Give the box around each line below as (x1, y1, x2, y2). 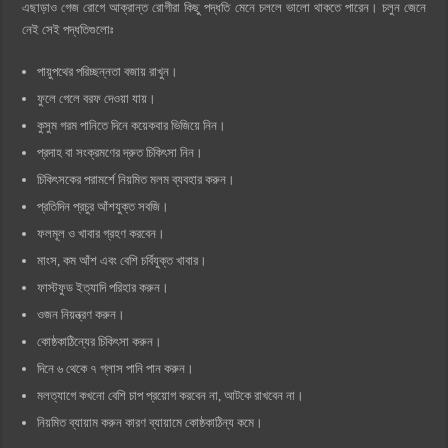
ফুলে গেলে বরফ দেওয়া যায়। (37, 90, 157, 106)
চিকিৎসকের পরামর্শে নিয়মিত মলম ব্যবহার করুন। (37, 171, 236, 187)
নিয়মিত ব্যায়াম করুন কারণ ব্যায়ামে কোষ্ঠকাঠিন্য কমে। (37, 414, 264, 430)
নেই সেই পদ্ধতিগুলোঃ (22, 21, 114, 37)
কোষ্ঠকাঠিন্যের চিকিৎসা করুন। (37, 333, 163, 349)
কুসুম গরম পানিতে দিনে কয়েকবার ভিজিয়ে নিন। (37, 117, 227, 133)
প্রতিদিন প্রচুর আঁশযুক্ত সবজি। (37, 198, 170, 214)
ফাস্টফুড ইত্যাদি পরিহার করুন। (37, 279, 170, 295)
